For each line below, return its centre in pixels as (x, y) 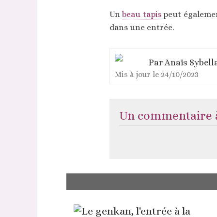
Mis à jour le (138, 74)
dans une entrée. (142, 27)
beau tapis (142, 14)
